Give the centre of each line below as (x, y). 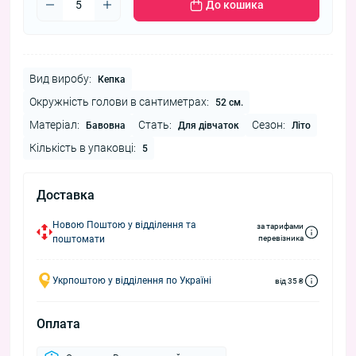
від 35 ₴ (289, 281)
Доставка (66, 195)
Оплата (58, 324)
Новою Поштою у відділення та (124, 225)
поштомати (79, 240)
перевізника (281, 238)
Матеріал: (54, 125)
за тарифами (280, 226)
